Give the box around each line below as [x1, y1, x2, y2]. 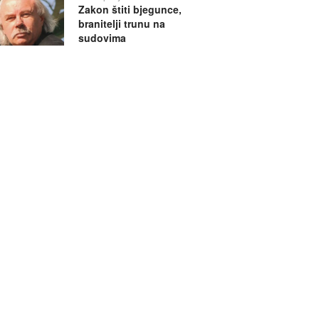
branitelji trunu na [78, 16, 165, 31]
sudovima [78, 31, 126, 46]
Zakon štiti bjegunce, [78, 2, 182, 17]
